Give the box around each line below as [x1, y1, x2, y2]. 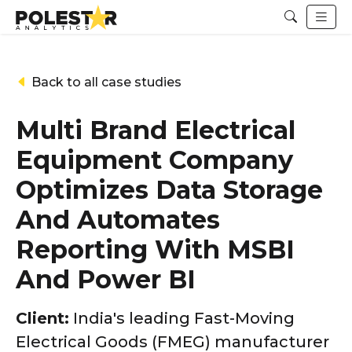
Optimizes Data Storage [16, 174, 323, 205]
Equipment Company [16, 144, 293, 175]
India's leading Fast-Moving [69, 308, 295, 328]
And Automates [16, 203, 220, 235]
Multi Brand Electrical [16, 114, 295, 145]
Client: [16, 308, 69, 328]
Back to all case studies [28, 74, 181, 90]
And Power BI [16, 263, 196, 295]
